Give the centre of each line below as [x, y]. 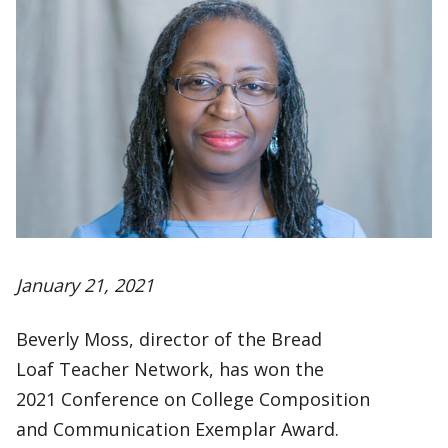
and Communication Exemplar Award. [177, 429]
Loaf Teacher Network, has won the [170, 369]
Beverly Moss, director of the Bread [169, 339]
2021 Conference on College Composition [193, 399]
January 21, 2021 [85, 285]
